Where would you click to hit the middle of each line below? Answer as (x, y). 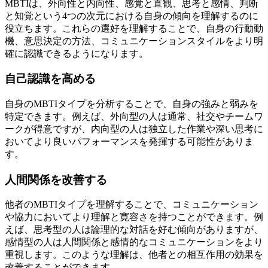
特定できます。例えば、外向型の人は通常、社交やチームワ (134, 116)
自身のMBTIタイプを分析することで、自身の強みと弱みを (132, 103)
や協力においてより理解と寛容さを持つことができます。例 (134, 217)
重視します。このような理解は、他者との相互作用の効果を (134, 255)
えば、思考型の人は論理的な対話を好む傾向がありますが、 (134, 230)
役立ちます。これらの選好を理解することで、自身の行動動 (134, 28)
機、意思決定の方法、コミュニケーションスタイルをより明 (134, 41)
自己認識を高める (50, 79)
